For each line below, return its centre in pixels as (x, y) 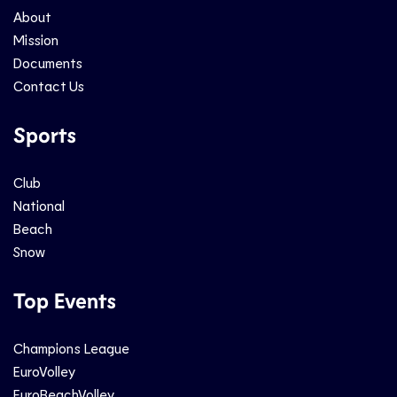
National (39, 206)
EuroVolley (44, 371)
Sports (45, 135)
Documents (48, 63)
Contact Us (49, 86)
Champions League (71, 348)
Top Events (65, 300)
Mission (36, 40)
